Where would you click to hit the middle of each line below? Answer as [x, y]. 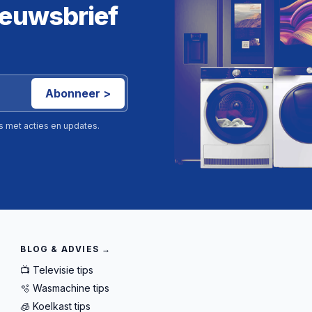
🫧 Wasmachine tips [65, 288]
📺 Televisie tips [57, 270]
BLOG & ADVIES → [66, 249]
